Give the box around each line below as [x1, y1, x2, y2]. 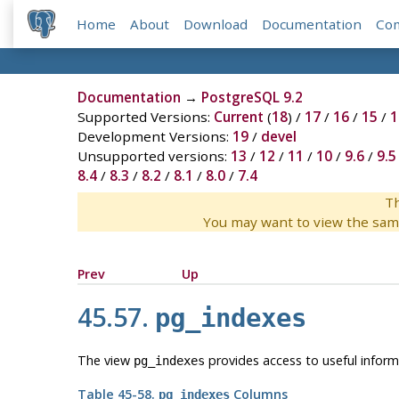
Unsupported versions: [77, 147, 231, 166]
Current [213, 108, 264, 126]
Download [183, 15, 248, 34]
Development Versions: [77, 127, 232, 146]
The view [77, 351, 134, 369]
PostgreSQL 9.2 [200, 88, 303, 107]
